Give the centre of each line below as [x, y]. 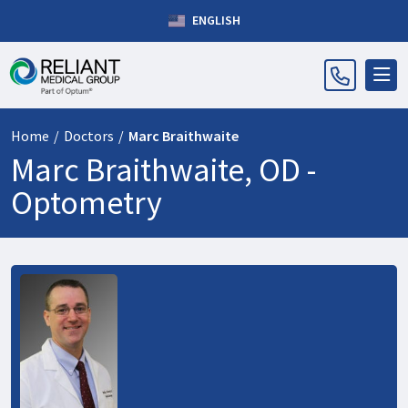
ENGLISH [214, 20]
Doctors [89, 136]
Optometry [87, 203]
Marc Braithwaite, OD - [163, 170]
